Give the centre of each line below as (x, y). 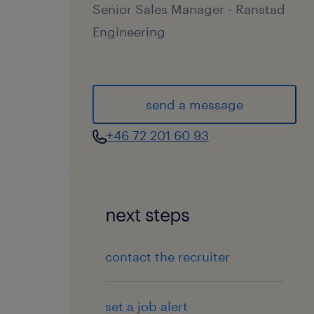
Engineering (129, 32)
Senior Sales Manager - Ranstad (189, 9)
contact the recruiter (168, 257)
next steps (147, 214)
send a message (195, 104)
